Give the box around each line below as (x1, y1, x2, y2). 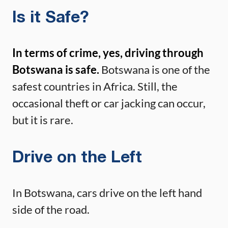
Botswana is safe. (12, 62, 99, 76)
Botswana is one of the (99, 62, 210, 76)
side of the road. (12, 202, 90, 216)
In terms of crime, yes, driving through (12, 45, 204, 60)
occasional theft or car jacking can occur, (12, 96, 206, 110)
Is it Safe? (12, 10, 89, 25)
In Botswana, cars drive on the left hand (12, 185, 202, 199)
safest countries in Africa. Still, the (12, 79, 178, 93)
